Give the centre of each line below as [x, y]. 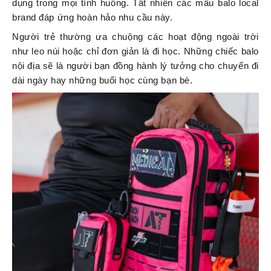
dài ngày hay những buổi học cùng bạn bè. [103, 80]
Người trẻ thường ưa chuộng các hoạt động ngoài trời [135, 37]
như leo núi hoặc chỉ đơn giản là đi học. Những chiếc [127, 51]
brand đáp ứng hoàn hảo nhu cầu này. [93, 18]
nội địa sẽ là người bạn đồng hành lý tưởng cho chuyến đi [135, 66]
